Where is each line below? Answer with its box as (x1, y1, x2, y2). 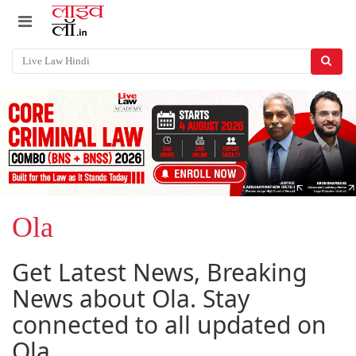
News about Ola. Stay (12, 282, 250, 315)
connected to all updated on (12, 308, 327, 342)
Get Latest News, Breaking (12, 256, 307, 289)
